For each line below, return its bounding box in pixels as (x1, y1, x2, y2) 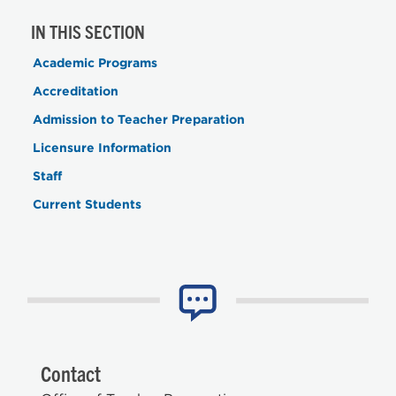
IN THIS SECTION (31, 19, 145, 42)
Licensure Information (33, 140, 171, 155)
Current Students (33, 196, 141, 211)
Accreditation (33, 83, 118, 98)
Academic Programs (33, 55, 157, 70)
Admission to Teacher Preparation (33, 111, 245, 126)
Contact (41, 360, 101, 387)
